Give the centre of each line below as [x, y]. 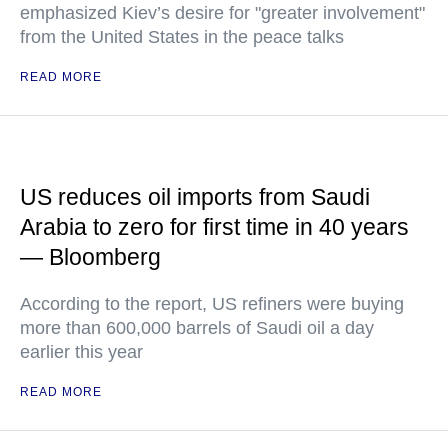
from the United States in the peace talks [182, 37]
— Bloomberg [90, 257]
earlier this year [81, 352]
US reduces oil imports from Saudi [195, 197]
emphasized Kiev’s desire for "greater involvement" [222, 13]
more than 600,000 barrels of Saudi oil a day [197, 328]
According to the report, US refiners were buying [212, 304]
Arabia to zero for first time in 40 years [214, 227]
